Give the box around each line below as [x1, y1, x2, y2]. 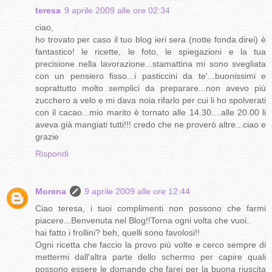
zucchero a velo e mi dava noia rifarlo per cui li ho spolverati [35, 95, 266, 106]
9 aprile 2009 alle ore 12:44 [84, 186, 190, 197]
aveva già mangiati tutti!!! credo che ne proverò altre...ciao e [35, 120, 266, 130]
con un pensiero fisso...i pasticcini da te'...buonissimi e [35, 71, 266, 81]
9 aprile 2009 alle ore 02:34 [64, 5, 170, 16]
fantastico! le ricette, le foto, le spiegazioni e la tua [35, 47, 266, 57]
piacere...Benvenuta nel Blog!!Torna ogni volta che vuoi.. [35, 216, 251, 226]
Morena [35, 186, 66, 197]
